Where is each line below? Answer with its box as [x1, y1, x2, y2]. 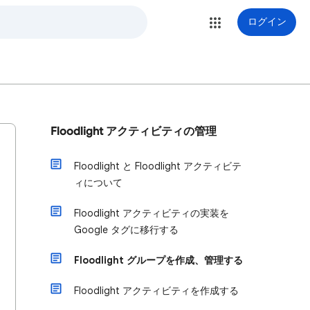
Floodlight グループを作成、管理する [74, 254, 243, 266]
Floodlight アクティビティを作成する [74, 284, 239, 297]
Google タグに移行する [74, 224, 179, 236]
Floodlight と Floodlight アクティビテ [74, 160, 241, 172]
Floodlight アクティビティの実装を [74, 207, 229, 219]
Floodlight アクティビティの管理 [51, 125, 217, 138]
